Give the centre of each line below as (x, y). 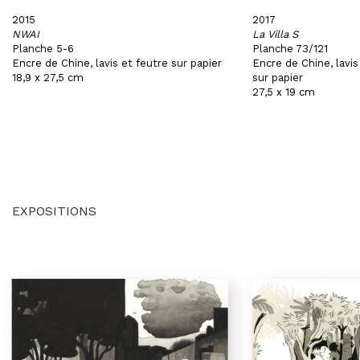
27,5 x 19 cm (283, 92)
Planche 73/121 (290, 49)
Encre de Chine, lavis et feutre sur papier (117, 63)
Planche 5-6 (43, 49)
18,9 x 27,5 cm (48, 78)
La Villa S (275, 34)
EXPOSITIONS (54, 211)
